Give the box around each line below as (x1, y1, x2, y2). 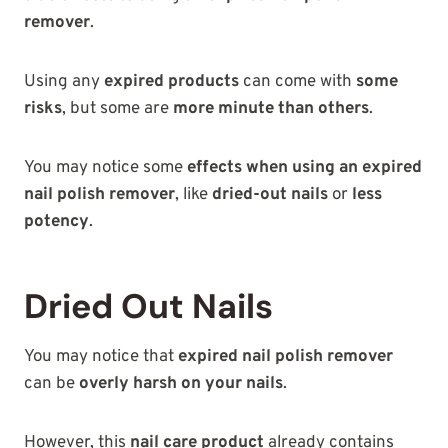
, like (175, 184, 212, 207)
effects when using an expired (187, 157, 422, 180)
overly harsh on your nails (79, 373, 283, 396)
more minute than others (173, 98, 369, 121)
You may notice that (24, 346, 178, 369)
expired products (104, 71, 239, 94)
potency (24, 211, 89, 234)
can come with (239, 71, 356, 94)
